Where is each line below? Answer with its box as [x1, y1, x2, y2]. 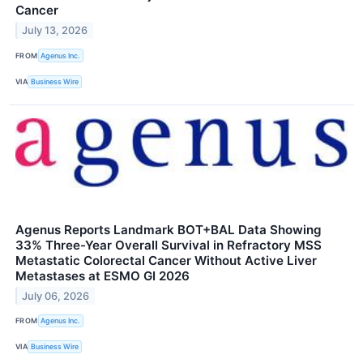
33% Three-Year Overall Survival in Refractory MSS [15, 237, 322, 253]
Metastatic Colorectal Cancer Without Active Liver [15, 252, 317, 268]
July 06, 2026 [22, 289, 90, 302]
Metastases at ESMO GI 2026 [15, 267, 190, 284]
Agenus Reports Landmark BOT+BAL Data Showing [15, 221, 322, 237]
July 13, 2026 [22, 24, 88, 37]
